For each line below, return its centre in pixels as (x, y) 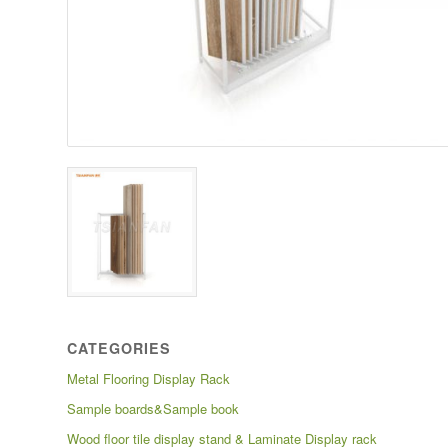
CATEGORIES (119, 348)
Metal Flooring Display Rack (148, 379)
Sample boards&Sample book (153, 409)
